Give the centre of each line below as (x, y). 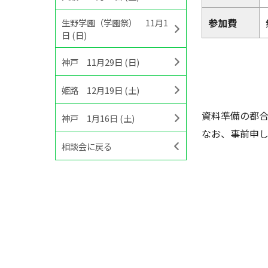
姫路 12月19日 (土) (100, 90)
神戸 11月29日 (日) (100, 62)
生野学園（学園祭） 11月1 (115, 22)
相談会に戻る (87, 146)
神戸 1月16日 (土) (98, 118)
